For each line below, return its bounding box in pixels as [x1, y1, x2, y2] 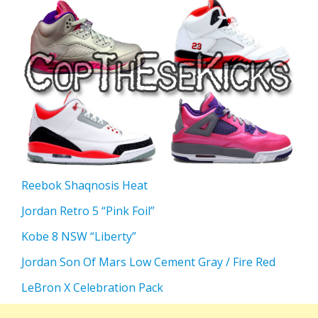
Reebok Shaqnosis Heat [21, 177, 148, 194]
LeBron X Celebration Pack [21, 280, 163, 296]
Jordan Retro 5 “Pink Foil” [21, 203, 155, 219]
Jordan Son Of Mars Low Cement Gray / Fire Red [21, 254, 275, 270]
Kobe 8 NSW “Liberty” [21, 229, 136, 245]
